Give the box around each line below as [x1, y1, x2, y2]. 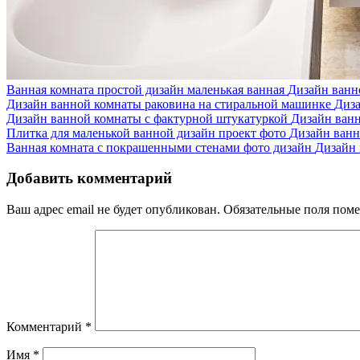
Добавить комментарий [6, 170, 172, 187]
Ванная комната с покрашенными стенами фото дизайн [6, 140, 312, 154]
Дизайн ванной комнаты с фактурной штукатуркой [6, 111, 288, 125]
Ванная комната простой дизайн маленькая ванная [6, 82, 284, 96]
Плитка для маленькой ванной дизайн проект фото [6, 125, 286, 140]
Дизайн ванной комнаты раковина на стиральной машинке [6, 96, 331, 111]
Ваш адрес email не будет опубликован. [6, 202, 220, 217]
